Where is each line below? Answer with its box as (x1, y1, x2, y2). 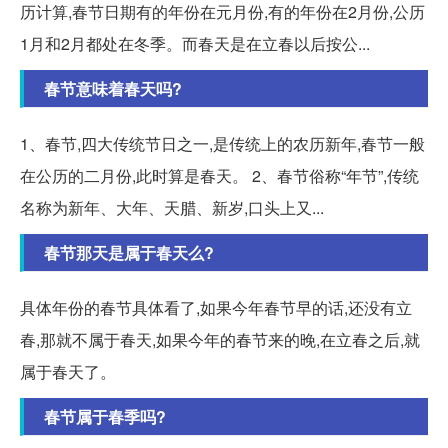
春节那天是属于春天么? (44, 241, 214, 265)
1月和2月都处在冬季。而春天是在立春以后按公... (20, 32, 370, 56)
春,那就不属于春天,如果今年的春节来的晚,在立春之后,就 (20, 328, 420, 352)
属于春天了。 (20, 360, 116, 384)
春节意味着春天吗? (44, 77, 182, 101)
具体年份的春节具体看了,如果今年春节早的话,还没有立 (20, 296, 412, 320)
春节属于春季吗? (44, 405, 166, 429)
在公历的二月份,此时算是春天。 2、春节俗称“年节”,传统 (20, 164, 419, 188)
